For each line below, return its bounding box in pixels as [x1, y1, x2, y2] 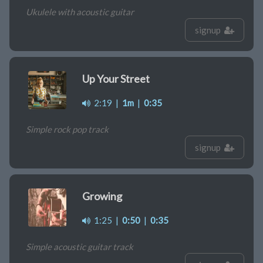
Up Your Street [82, 72, 150, 86]
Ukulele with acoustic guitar [26, 6, 134, 18]
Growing [82, 190, 122, 203]
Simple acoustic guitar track [26, 241, 133, 252]
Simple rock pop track [26, 124, 109, 135]
